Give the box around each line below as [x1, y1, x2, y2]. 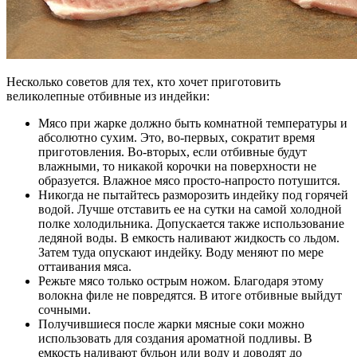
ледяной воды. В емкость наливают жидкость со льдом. [38, 230, 339, 245]
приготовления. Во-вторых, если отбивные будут [38, 144, 307, 159]
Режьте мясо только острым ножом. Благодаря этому [38, 273, 324, 288]
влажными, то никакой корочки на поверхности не [38, 159, 316, 173]
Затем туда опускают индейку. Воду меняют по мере [38, 245, 324, 259]
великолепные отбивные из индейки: [6, 88, 210, 103]
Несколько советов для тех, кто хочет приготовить [6, 74, 280, 88]
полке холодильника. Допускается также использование [38, 216, 344, 230]
